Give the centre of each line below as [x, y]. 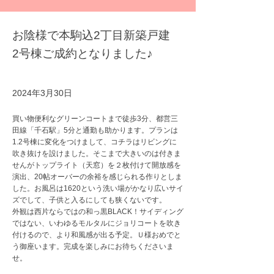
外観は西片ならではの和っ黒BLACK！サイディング [98, 212]
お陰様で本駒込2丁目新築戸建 [91, 35]
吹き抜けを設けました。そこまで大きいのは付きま [97, 154]
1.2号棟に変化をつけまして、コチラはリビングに [94, 142]
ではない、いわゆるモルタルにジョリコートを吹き [97, 223]
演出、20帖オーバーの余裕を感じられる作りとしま [97, 177]
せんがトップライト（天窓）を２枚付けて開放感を [97, 165]
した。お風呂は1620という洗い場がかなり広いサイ [98, 188]
